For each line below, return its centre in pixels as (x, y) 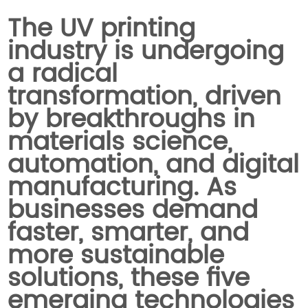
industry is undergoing (146, 52)
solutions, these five (129, 279)
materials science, (120, 143)
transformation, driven (145, 97)
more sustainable (116, 256)
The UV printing (102, 29)
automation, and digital (154, 165)
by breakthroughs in (132, 120)
